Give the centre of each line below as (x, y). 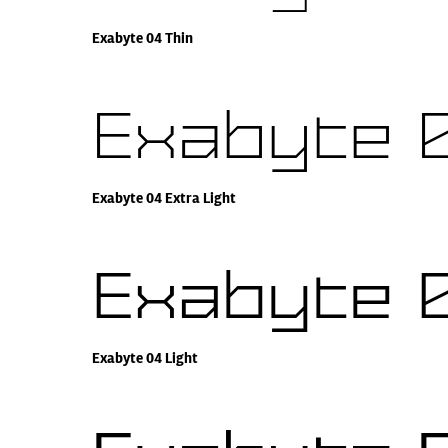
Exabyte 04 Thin (142, 38)
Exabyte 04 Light (145, 358)
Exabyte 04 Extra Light (164, 198)
